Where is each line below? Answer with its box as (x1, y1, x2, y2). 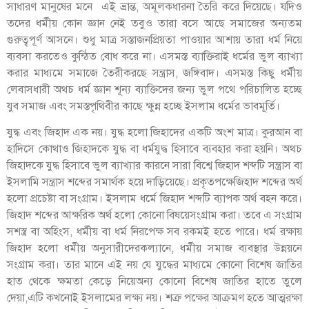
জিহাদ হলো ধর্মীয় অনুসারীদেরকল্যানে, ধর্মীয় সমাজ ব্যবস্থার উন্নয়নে (7, 241, 302, 256)
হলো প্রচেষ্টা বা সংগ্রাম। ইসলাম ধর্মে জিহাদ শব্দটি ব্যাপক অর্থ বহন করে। (7, 192, 302, 206)
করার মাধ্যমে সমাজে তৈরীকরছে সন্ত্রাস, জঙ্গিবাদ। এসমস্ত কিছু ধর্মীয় (7, 66, 302, 80)
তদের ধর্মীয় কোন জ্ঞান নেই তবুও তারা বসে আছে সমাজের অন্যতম (7, 17, 302, 30)
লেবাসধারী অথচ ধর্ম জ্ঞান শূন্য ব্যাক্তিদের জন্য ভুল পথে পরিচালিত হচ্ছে (7, 83, 302, 97)
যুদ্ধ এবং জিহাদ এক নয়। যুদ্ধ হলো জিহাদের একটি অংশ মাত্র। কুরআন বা (7, 126, 302, 140)
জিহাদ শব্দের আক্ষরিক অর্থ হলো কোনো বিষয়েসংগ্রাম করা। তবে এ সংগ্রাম (7, 208, 302, 223)
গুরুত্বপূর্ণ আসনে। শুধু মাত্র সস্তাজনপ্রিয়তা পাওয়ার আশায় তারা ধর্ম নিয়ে (7, 33, 302, 47)
